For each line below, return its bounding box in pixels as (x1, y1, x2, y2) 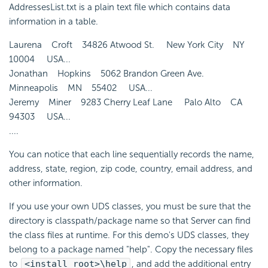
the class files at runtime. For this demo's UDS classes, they (9, 229, 249, 240)
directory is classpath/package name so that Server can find (9, 215, 251, 226)
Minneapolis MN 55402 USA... (9, 82, 153, 93)
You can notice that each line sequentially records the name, (9, 148, 254, 160)
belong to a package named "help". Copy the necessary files (9, 243, 253, 255)
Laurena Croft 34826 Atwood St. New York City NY (9, 39, 252, 50)
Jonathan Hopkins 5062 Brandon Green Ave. (9, 68, 214, 79)
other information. (9, 177, 83, 188)
